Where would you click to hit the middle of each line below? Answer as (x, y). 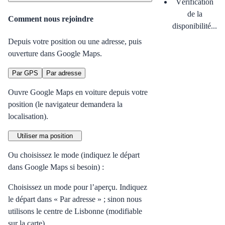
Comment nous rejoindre (51, 19)
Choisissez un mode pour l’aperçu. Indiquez (78, 187)
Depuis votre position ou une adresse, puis (75, 41)
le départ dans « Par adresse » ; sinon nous (75, 199)
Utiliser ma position (45, 136)
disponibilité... (195, 26)
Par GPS (25, 73)
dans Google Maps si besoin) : (56, 167)
